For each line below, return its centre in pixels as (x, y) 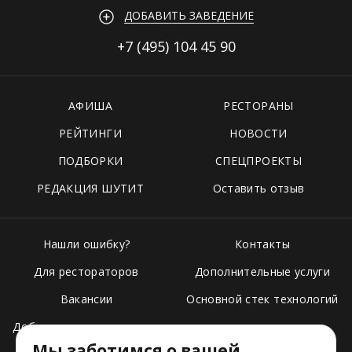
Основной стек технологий (262, 299)
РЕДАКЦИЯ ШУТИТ (90, 189)
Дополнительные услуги (262, 272)
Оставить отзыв (258, 189)
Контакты (262, 244)
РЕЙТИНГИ (90, 134)
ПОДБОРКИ (90, 161)
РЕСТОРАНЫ (258, 106)
